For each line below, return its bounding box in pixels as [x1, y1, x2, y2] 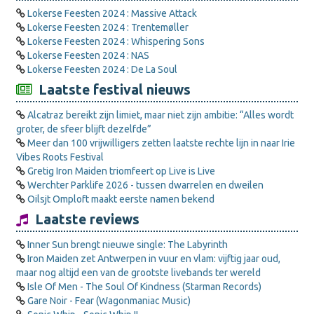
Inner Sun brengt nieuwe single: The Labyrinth [27, 239, 228, 250]
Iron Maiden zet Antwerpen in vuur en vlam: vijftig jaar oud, [27, 253, 280, 264]
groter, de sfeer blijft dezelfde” [16, 123, 151, 135]
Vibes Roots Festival [16, 151, 104, 163]
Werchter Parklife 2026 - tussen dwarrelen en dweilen [27, 179, 264, 191]
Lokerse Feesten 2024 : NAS [27, 50, 149, 61]
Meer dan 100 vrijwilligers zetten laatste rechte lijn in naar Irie [27, 137, 295, 149]
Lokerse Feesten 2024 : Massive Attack [27, 8, 197, 19]
